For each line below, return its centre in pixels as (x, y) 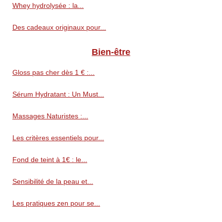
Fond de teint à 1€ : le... (50, 160)
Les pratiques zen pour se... (56, 203)
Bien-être (111, 52)
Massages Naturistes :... (50, 116)
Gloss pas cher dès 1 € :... (54, 73)
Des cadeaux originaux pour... (59, 28)
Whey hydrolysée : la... (48, 6)
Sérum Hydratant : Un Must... (58, 94)
